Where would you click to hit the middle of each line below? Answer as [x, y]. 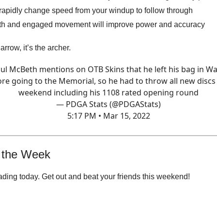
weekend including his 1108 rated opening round [108, 92]
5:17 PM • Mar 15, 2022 [108, 116]
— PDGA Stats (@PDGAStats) [108, 104]
